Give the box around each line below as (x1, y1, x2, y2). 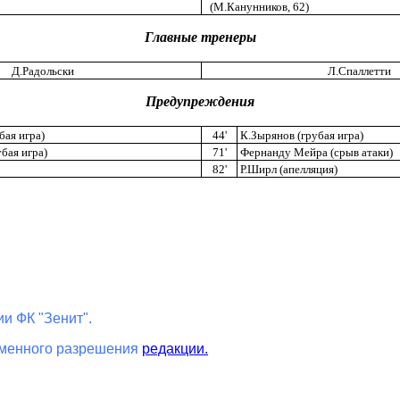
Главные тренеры (144, 29, 256, 46)
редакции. (142, 341, 208, 357)
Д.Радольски (11, 64, 74, 79)
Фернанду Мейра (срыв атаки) (237, 146, 393, 160)
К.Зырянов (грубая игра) (237, 129, 363, 143)
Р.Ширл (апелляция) (237, 162, 337, 177)
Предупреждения (146, 94, 254, 110)
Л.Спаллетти (328, 64, 391, 79)
